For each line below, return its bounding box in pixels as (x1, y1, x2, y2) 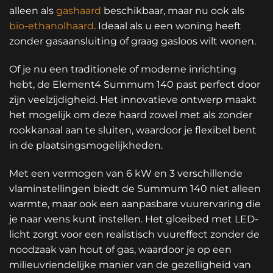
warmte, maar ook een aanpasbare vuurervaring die (9, 197, 261, 210)
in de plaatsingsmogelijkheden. (9, 139, 163, 151)
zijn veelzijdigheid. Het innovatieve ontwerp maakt (9, 93, 257, 105)
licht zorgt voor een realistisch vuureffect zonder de (9, 228, 260, 240)
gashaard (56, 5, 101, 17)
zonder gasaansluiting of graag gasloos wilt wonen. (9, 35, 256, 48)
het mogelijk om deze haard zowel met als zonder (9, 108, 252, 121)
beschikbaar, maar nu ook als (101, 5, 244, 17)
